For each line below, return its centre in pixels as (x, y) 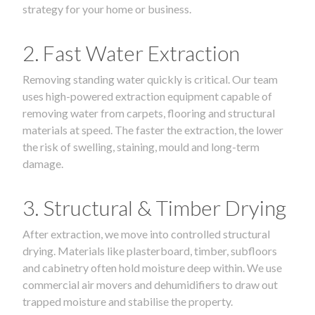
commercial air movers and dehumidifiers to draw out (150, 284)
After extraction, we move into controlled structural (146, 233)
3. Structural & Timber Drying (154, 207)
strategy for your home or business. (107, 8)
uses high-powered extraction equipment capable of (147, 96)
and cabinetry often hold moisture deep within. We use (152, 267)
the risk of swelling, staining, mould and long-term (141, 146)
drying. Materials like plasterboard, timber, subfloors (150, 250)
